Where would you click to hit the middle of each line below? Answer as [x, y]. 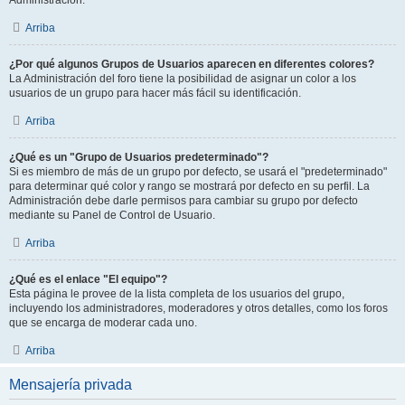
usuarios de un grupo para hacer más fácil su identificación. [155, 93]
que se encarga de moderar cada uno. [103, 323]
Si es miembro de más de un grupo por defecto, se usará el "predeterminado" [198, 172]
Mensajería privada [71, 385]
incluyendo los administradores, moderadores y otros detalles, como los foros [198, 308]
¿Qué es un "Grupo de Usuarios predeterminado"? [139, 157]
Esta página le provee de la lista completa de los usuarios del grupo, [177, 294]
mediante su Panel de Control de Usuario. [112, 215]
